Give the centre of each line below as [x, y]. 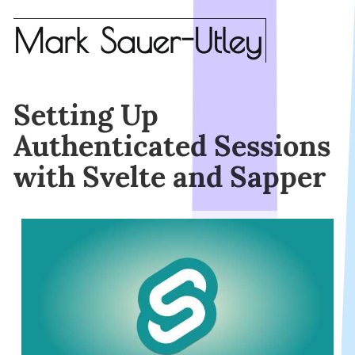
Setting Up [86, 115]
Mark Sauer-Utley [138, 41]
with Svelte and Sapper [170, 176]
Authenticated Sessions [172, 145]
